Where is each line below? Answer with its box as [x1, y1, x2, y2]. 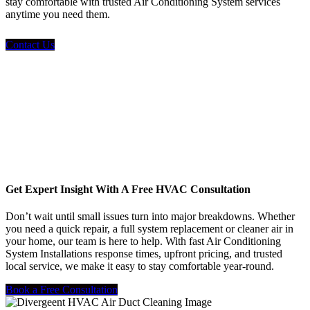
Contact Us [6, 38, 55, 51]
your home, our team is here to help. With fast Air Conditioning [6, 235, 281, 248]
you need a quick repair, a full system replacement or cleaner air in [6, 223, 293, 235]
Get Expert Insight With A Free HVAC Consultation [6, 183, 250, 195]
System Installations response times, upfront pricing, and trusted [6, 248, 282, 260]
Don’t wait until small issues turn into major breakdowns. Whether [6, 210, 295, 223]
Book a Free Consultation [6, 284, 118, 296]
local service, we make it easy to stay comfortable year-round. [6, 260, 274, 273]
